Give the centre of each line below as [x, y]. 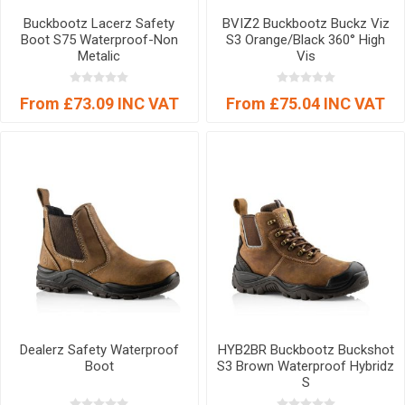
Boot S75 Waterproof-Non [99, 39]
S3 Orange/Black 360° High [306, 39]
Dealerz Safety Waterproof [99, 350]
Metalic [99, 56]
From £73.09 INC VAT [99, 103]
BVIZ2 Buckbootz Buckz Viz [306, 23]
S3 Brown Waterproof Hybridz [306, 367]
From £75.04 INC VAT [306, 103]
